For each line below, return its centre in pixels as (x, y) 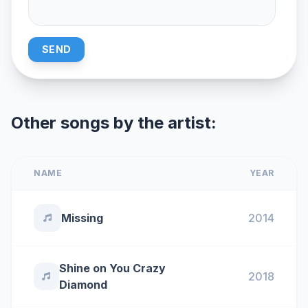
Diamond (83, 285)
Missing (82, 218)
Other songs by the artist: (114, 123)
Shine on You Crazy (112, 268)
